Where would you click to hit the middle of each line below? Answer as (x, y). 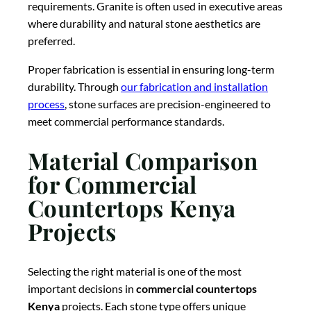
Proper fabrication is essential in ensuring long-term (151, 69)
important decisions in (82, 289)
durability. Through (74, 86)
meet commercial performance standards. (126, 121)
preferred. (51, 40)
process (46, 103)
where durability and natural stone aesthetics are (144, 23)
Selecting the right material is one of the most (135, 271)
